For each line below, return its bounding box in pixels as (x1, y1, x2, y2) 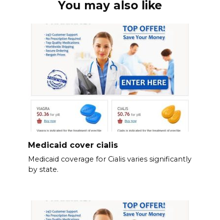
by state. (27, 165, 58, 174)
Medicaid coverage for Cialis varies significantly (27, 155, 192, 164)
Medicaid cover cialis (27, 140, 118, 150)
